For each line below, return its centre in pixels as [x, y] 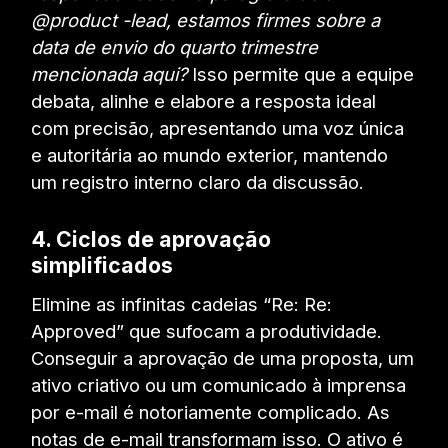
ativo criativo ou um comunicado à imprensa [219, 385]
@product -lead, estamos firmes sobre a [206, 20]
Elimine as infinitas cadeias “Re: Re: [182, 304]
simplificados [102, 264]
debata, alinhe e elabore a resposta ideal [204, 101]
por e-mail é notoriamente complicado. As [211, 412]
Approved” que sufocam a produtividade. [207, 331]
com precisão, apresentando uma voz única [218, 128]
